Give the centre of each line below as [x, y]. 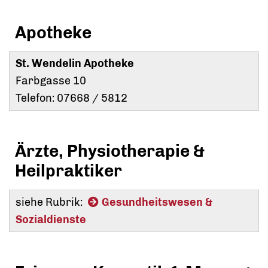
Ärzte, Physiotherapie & [110, 151]
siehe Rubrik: [50, 202]
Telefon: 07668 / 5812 [71, 98]
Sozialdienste [51, 220]
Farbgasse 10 [51, 81]
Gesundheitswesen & [157, 202]
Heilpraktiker [68, 171]
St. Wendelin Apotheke [75, 64]
